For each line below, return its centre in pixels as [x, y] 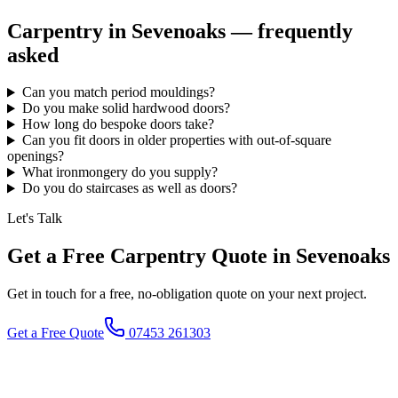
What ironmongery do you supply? [119, 172]
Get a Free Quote [56, 333]
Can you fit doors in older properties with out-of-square [176, 140]
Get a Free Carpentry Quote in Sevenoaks [199, 256]
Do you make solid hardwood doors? [126, 108]
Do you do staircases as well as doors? [129, 188]
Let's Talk [35, 219]
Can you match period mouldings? [118, 92]
